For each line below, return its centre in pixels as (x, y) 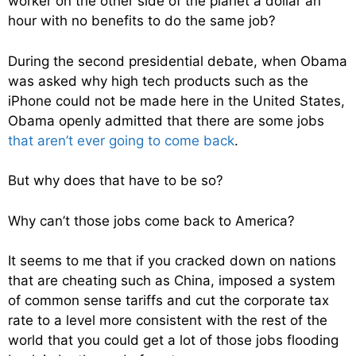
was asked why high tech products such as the (158, 81)
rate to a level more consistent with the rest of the (168, 321)
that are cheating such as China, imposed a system (172, 281)
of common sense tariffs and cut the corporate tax (168, 301)
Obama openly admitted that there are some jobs (166, 120)
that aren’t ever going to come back (121, 140)
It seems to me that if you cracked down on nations (172, 261)
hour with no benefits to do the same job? (142, 21)
